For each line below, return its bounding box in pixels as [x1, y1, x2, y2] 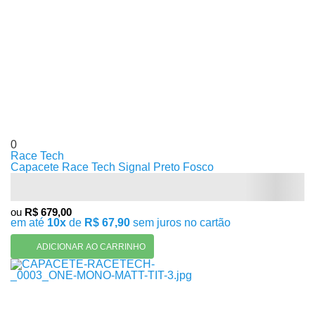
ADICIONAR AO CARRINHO [37, 241, 146, 252]
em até [11, 217, 47, 229]
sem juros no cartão [130, 217, 231, 229]
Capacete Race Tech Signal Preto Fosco [11, 161, 214, 173]
